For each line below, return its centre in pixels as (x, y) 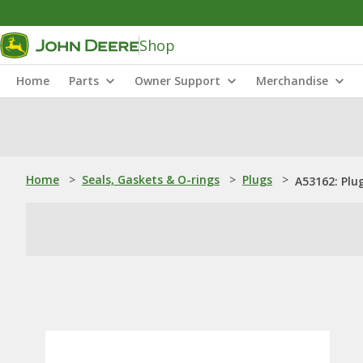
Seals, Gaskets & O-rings (151, 179)
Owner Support (177, 81)
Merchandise (292, 81)
